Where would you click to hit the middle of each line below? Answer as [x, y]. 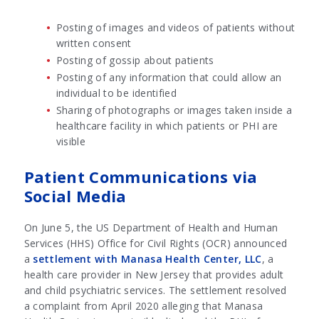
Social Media [78, 197]
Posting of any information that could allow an [169, 78]
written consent [95, 43]
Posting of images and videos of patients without [176, 28]
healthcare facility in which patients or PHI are [167, 126]
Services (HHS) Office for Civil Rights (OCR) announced [156, 244]
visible [72, 142]
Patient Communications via [141, 177]
